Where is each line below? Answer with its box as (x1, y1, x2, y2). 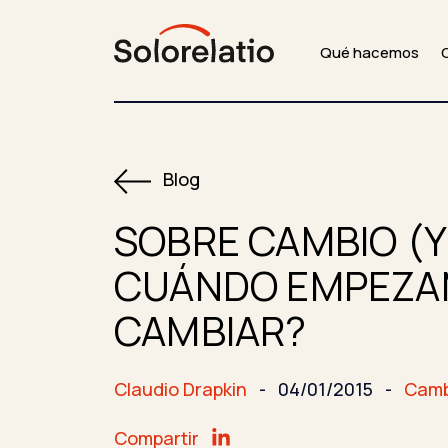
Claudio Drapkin (114, 376, 247, 401)
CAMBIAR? (114, 302, 307, 358)
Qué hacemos (319, 42, 419, 64)
